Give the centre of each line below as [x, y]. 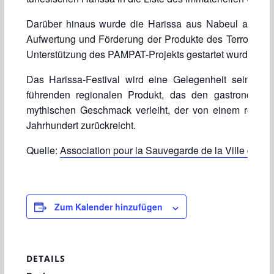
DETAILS [46, 259]
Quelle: [43, 150]
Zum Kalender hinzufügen [108, 207]
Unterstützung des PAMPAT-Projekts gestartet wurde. [141, 54]
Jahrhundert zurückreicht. [81, 125]
